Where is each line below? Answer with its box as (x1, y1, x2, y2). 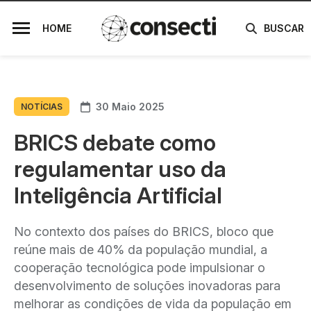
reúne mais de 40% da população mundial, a (14, 242, 267, 257)
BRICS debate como (14, 129, 216, 156)
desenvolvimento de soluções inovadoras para (14, 278, 280, 293)
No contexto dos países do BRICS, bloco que (14, 224, 274, 239)
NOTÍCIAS (21, 101, 62, 112)
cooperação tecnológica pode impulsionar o (14, 260, 265, 275)
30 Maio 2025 (96, 100, 165, 112)
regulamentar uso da (14, 155, 226, 183)
